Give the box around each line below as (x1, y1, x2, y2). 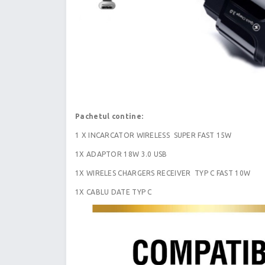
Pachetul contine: (75, 112, 144, 121)
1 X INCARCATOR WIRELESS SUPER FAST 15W (75, 131, 232, 140)
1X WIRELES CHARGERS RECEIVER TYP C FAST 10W (75, 169, 251, 177)
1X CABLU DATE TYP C (75, 188, 152, 196)
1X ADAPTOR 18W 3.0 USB (75, 150, 167, 159)
